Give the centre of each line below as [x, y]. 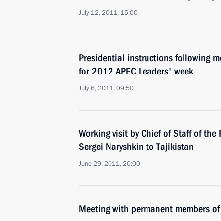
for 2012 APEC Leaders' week [136, 71]
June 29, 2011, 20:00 [110, 164]
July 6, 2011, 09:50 [106, 88]
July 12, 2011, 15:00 [108, 13]
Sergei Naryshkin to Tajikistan [136, 147]
